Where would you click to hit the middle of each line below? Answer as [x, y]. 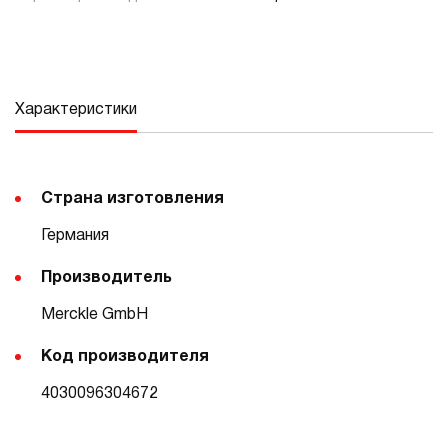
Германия [75, 236]
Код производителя [125, 357]
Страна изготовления [132, 199]
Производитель [106, 278]
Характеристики [76, 110]
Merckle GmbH [94, 315]
